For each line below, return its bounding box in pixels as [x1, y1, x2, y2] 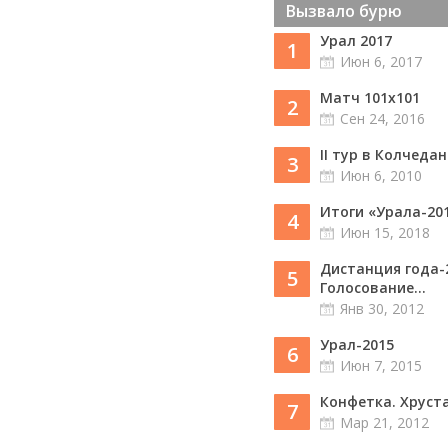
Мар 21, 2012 [340, 413, 429, 432]
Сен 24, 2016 [340, 109, 425, 128]
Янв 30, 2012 [340, 299, 424, 318]
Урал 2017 [320, 31, 392, 50]
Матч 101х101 [320, 88, 420, 107]
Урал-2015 [320, 335, 394, 354]
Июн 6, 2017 [340, 52, 422, 71]
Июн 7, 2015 [340, 356, 422, 375]
